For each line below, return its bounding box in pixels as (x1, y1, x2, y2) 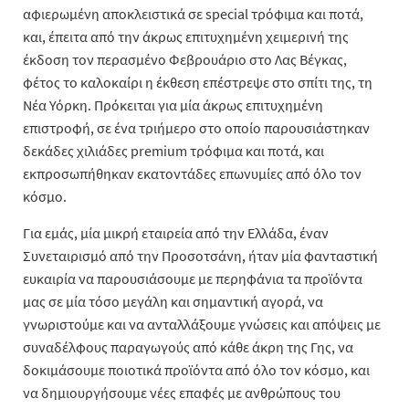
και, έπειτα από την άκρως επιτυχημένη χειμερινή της (23, 27, 349, 46)
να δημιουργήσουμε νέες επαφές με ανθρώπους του (23, 383, 341, 402)
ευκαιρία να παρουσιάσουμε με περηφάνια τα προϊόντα (23, 269, 362, 288)
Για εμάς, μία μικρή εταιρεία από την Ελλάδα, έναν (23, 224, 329, 242)
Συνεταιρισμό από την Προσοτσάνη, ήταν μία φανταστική (23, 246, 378, 265)
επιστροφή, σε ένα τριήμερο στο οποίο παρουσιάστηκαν (23, 119, 370, 137)
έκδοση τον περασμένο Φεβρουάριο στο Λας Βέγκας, (23, 50, 347, 68)
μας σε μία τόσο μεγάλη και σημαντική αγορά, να (23, 292, 323, 310)
